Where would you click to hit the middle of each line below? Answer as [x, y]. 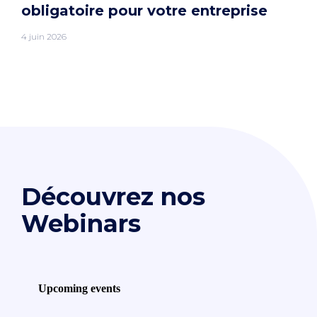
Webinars [81, 223]
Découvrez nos [113, 196]
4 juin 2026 [44, 36]
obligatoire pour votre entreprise [144, 10]
